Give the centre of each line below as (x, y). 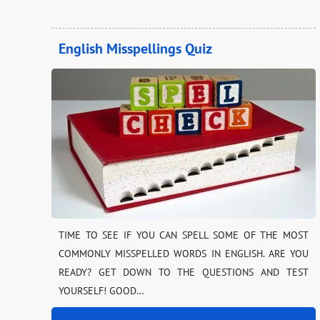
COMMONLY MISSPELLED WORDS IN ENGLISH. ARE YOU (184, 254)
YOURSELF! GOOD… (101, 291)
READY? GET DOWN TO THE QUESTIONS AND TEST (184, 272)
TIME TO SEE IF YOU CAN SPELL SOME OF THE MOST (184, 235)
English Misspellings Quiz (135, 49)
